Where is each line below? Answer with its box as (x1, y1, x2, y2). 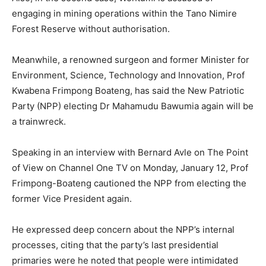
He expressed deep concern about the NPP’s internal (12, 223, 235, 235)
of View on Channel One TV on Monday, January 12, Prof (12, 161, 248, 173)
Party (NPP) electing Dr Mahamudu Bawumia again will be (12, 100, 254, 112)
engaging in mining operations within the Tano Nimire (12, 7, 237, 19)
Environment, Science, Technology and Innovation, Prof (12, 69, 245, 81)
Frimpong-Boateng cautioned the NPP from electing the (12, 177, 246, 189)
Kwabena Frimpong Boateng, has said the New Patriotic (12, 84, 244, 96)
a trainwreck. (12, 115, 66, 127)
